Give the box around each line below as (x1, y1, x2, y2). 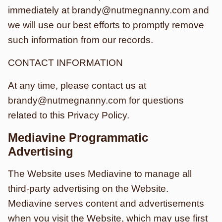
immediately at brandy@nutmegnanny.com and (8, 5, 209, 15)
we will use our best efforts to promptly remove (8, 20, 204, 30)
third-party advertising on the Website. (8, 183, 168, 194)
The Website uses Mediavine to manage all (8, 168, 192, 179)
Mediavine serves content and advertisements (8, 198, 204, 209)
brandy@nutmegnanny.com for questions (8, 95, 184, 106)
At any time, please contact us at (8, 80, 146, 91)
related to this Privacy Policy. (8, 110, 129, 120)
